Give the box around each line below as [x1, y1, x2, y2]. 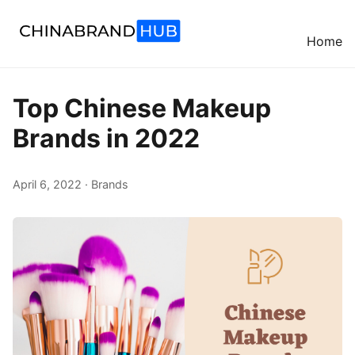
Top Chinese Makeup [13, 93, 271, 124]
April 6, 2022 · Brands [13, 177, 128, 191]
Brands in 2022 [13, 123, 200, 154]
